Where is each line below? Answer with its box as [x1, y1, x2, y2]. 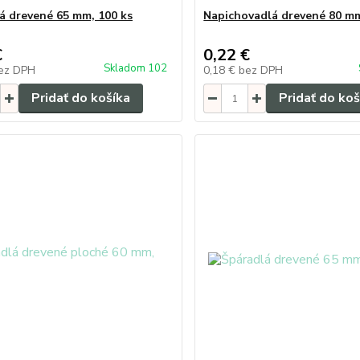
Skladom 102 [104, 61, 170, 76]
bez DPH [239, 63, 284, 78]
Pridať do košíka [31, 89, 130, 107]
